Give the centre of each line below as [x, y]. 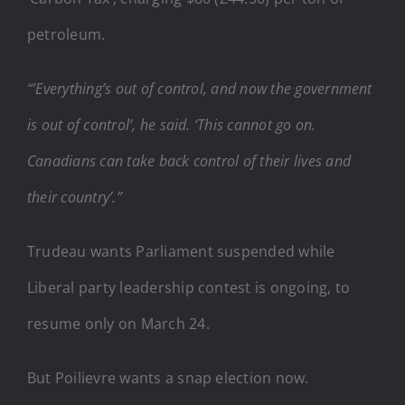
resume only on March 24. [118, 323]
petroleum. [66, 34]
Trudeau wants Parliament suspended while [181, 251]
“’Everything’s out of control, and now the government [200, 88]
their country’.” [75, 197]
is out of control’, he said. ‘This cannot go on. [172, 124]
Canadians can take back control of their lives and [189, 160]
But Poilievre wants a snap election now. [168, 377]
